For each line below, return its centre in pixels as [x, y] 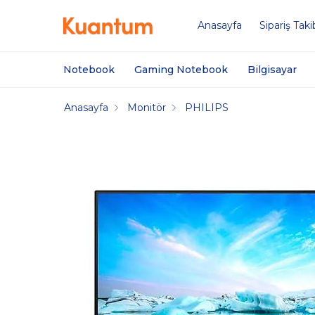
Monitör [147, 107]
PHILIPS [207, 107]
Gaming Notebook [181, 69]
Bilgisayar [272, 69]
